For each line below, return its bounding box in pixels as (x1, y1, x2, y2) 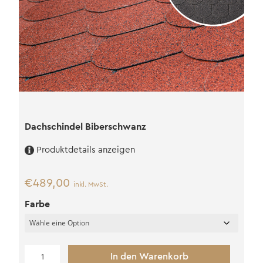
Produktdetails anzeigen (36, 146, 135, 155)
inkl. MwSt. (73, 181, 108, 188)
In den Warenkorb (110, 252, 188, 262)
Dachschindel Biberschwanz (24, 120, 146, 133)
